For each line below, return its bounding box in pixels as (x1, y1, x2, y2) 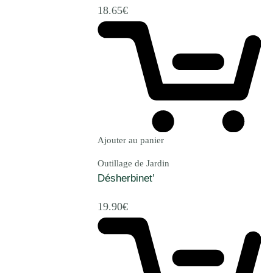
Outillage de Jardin (97, 158, 169, 168)
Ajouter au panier (97, 135, 164, 145)
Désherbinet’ (97, 172, 155, 184)
